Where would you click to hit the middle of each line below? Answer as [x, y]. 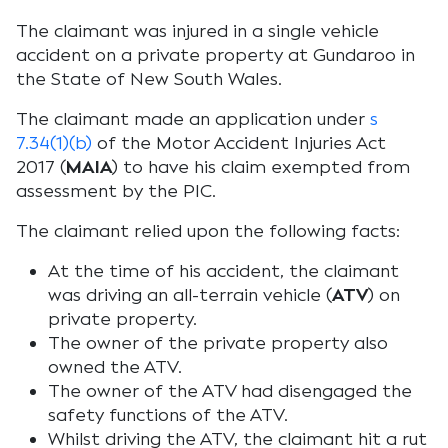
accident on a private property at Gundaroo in [215, 55]
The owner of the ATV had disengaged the [230, 391]
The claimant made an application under [193, 119]
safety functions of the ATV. [168, 415]
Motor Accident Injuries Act [271, 143]
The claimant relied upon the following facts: [208, 231]
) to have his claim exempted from [261, 167]
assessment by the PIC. [116, 191]
